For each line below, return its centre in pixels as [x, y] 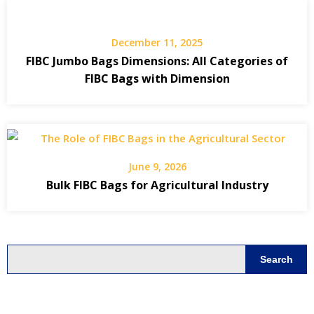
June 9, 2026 [157, 167]
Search [277, 259]
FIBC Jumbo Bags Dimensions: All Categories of [157, 61]
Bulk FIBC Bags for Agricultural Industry [157, 185]
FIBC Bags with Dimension [157, 79]
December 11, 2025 [157, 43]
